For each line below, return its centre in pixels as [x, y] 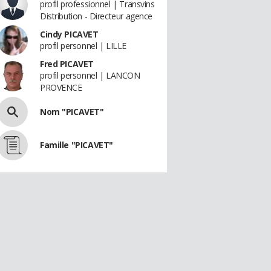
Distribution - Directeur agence [96, 16]
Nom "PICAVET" [72, 112]
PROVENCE [61, 87]
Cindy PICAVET [69, 34]
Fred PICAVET [67, 64]
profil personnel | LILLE [83, 46]
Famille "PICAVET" [77, 145]
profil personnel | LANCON [90, 75]
